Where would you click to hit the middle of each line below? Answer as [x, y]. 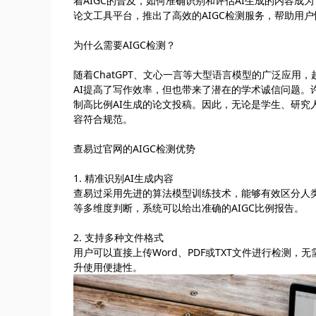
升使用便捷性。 [108, 267]
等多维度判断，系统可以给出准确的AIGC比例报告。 [189, 208]
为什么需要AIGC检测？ [124, 45]
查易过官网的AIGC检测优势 [134, 149]
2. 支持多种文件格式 [119, 238]
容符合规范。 [103, 119]
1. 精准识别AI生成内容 [123, 178]
